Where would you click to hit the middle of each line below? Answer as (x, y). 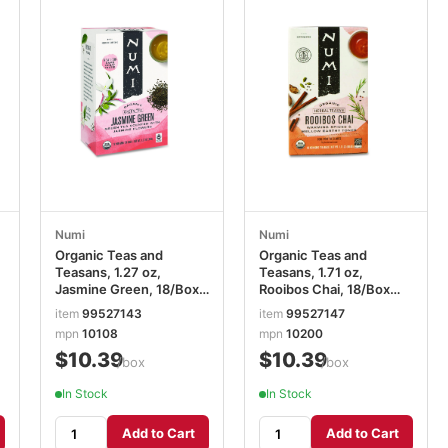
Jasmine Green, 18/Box (127, 288)
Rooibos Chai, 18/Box (324, 288)
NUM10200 (295, 305)
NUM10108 (90, 305)
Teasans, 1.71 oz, (311, 271)
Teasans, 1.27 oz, (108, 271)
